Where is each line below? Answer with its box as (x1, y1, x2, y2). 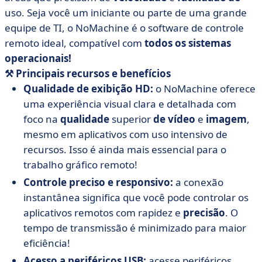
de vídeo (153, 112, 195, 126)
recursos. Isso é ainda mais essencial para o (23, 143, 226, 156)
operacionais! (5, 51, 71, 65)
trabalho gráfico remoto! (23, 158, 137, 171)
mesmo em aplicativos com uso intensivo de (23, 127, 227, 141)
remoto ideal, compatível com (5, 36, 144, 50)
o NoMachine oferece (156, 82, 256, 95)
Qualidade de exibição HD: (23, 82, 156, 95)
